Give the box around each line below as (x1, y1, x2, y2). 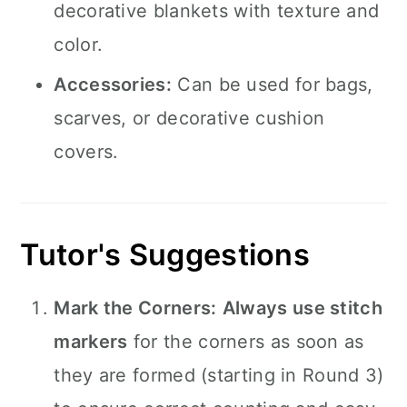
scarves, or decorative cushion (54, 107, 325, 129)
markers (54, 331, 128, 352)
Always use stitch (222, 297, 382, 319)
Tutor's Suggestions (20, 237, 311, 273)
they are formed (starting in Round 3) (54, 364, 384, 386)
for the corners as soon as (127, 331, 364, 352)
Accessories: (54, 74, 172, 95)
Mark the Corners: (54, 297, 217, 319)
